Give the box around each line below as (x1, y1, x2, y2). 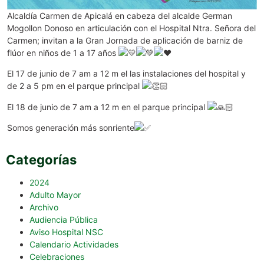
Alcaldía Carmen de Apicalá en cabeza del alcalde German (7, 10, 232, 21)
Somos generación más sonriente (7, 122, 134, 133)
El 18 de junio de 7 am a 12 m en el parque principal (7, 101, 207, 112)
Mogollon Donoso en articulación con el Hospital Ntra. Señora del (7, 22, 256, 33)
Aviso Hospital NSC (29, 227, 103, 237)
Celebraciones (29, 252, 84, 262)
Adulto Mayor (29, 190, 81, 200)
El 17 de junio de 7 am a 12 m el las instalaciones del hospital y (7, 68, 246, 79)
